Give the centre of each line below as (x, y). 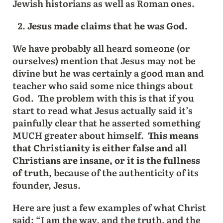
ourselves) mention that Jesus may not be (104, 60)
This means (173, 135)
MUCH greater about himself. (80, 135)
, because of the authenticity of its (123, 172)
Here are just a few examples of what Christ (109, 207)
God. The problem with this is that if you (103, 98)
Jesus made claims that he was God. (107, 25)
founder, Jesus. (46, 185)
